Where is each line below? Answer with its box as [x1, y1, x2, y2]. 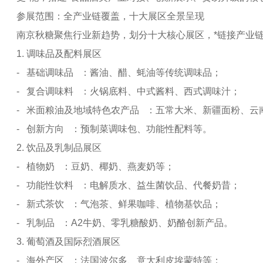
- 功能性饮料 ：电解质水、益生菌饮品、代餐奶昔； [16, 180, 240, 190]
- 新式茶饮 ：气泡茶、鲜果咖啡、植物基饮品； [16, 199, 221, 209]
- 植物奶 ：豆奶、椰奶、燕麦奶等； [16, 161, 174, 171]
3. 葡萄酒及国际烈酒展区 [16, 237, 125, 247]
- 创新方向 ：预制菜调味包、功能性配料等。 [16, 124, 212, 134]
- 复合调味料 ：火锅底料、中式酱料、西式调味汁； [16, 86, 240, 96]
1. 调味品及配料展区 [16, 49, 106, 59]
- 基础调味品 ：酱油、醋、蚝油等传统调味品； [16, 68, 221, 77]
